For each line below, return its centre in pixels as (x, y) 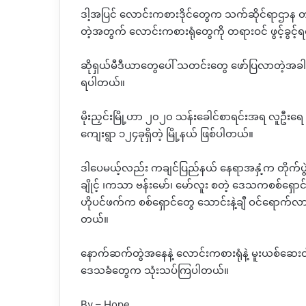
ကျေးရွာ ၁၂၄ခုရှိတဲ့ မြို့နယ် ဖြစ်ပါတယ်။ (167, 134)
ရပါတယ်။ (103, 83)
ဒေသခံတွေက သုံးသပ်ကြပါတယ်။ (155, 270)
